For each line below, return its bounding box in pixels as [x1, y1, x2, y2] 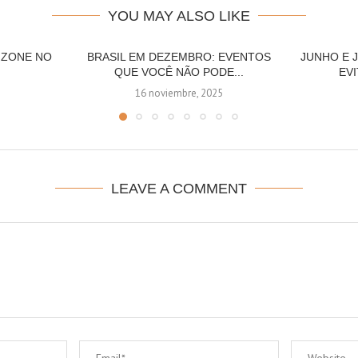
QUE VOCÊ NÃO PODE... [113, 66, 244, 78]
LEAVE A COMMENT [111, 181, 247, 197]
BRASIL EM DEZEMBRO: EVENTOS [86, 50, 271, 63]
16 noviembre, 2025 [134, 86, 223, 100]
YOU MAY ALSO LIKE [108, 8, 250, 24]
